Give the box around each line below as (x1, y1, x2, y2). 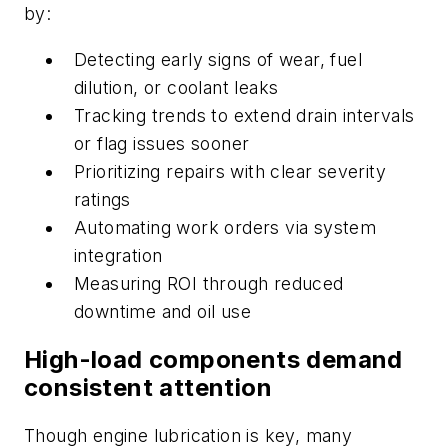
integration (74, 244, 163, 266)
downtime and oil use (74, 300, 251, 322)
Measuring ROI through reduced (74, 272, 344, 294)
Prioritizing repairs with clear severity (74, 160, 386, 182)
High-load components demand (24, 344, 403, 374)
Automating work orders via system (74, 216, 377, 238)
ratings (74, 188, 131, 210)
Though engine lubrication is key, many (24, 424, 353, 446)
